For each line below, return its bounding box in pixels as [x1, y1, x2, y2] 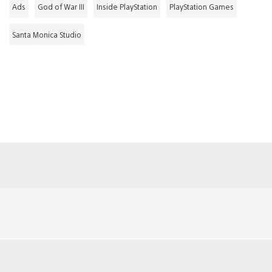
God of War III [38, 1, 84, 12]
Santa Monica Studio [12, 29, 81, 39]
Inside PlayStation [97, 1, 157, 12]
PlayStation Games [169, 1, 234, 12]
